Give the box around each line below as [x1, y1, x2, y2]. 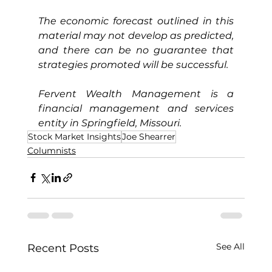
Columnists [27, 144, 76, 156]
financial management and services [38, 102, 234, 114]
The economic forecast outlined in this [38, 15, 234, 27]
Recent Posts [27, 241, 99, 255]
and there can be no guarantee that [38, 44, 234, 56]
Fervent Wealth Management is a [38, 87, 234, 100]
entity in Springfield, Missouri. [38, 117, 182, 129]
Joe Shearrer [121, 131, 175, 142]
